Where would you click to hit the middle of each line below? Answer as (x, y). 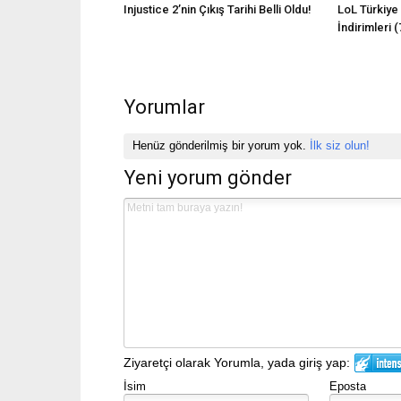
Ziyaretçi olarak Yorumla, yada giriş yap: (237, 362)
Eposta (347, 386)
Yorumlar (164, 107)
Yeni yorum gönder (208, 177)
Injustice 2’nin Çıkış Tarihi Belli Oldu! (218, 9)
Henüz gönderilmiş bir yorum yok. (222, 146)
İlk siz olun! (340, 146)
